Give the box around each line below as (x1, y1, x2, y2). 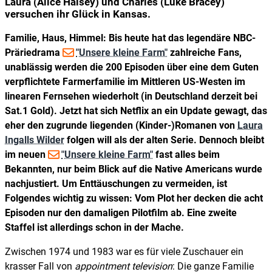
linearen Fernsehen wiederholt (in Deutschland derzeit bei (5, 90, 257, 102)
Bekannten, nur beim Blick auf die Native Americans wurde (5, 163, 262, 175)
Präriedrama (5, 46, 63, 58)
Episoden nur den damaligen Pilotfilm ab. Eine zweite (5, 206, 237, 219)
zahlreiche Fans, (168, 46, 242, 58)
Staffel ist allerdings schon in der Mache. (5, 221, 184, 233)
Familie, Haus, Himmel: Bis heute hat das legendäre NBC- (5, 32, 256, 44)
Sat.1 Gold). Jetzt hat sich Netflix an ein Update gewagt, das (5, 104, 267, 117)
